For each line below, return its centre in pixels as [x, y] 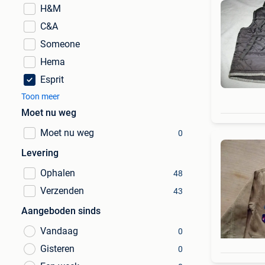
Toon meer [41, 96]
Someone [60, 44]
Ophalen [58, 173]
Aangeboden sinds [61, 211]
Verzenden [62, 191]
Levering [40, 153]
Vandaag [59, 231]
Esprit [52, 80]
